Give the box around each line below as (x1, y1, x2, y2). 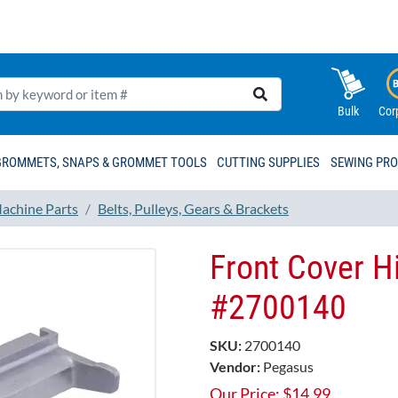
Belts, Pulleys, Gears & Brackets (98, 199, 289, 217)
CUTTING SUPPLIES (217, 155, 321, 171)
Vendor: (210, 358, 260, 376)
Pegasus (263, 358, 314, 376)
